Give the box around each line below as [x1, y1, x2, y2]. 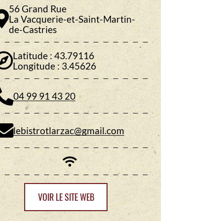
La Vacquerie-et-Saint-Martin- [9, 13, 135, 25]
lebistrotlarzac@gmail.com [13, 125, 124, 137]
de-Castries [9, 23, 57, 35]
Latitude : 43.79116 [13, 49, 94, 61]
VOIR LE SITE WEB [37, 190, 94, 203]
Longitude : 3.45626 [13, 60, 96, 72]
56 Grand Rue [9, 2, 67, 14]
